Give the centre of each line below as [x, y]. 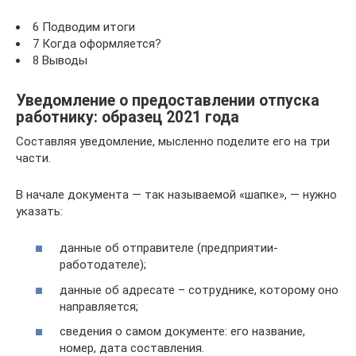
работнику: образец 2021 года [128, 117]
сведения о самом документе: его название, [182, 331]
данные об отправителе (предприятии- [169, 248]
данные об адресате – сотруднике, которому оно [199, 290]
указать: [39, 211]
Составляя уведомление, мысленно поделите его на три [173, 141]
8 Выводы [60, 60]
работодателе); [103, 265]
